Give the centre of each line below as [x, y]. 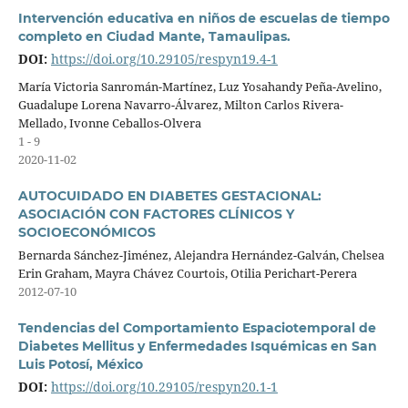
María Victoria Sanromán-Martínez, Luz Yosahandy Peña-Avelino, [199, 87]
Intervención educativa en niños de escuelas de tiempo [204, 19]
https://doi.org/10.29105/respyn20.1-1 [164, 387]
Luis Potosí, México [80, 365]
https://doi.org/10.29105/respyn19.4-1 [164, 59]
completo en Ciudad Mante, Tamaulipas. [154, 37]
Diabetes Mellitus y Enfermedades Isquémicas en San [197, 347]
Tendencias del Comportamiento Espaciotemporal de [197, 328]
